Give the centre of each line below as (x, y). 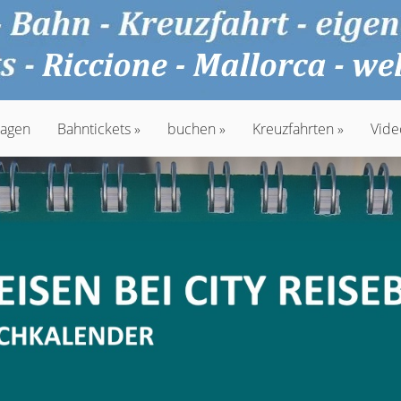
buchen (192, 129)
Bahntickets (94, 129)
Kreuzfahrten (293, 129)
